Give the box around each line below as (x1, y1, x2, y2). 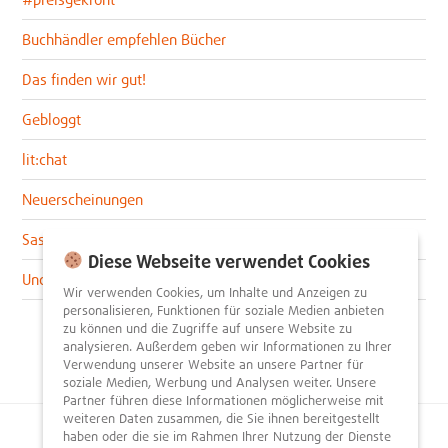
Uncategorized (22, 270, 116, 289)
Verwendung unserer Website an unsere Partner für (63, 356, 364, 372)
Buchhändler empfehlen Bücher (22, 30, 227, 49)
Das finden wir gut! (22, 70, 147, 89)
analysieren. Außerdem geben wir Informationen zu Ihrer (63, 338, 392, 354)
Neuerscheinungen (22, 190, 144, 209)
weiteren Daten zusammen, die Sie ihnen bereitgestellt (63, 410, 380, 426)
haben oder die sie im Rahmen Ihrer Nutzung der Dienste (63, 428, 391, 444)
